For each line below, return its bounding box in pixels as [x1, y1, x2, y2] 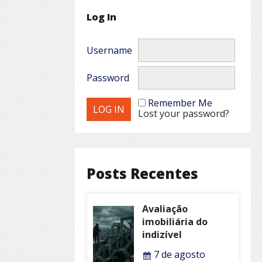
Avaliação [142, 202, 188, 216]
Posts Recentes [87, 164, 198, 184]
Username [87, 44, 132, 57]
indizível [142, 228, 182, 242]
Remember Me [148, 96, 212, 110]
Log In [87, 11, 116, 24]
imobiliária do [142, 215, 208, 229]
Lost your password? [138, 107, 229, 120]
